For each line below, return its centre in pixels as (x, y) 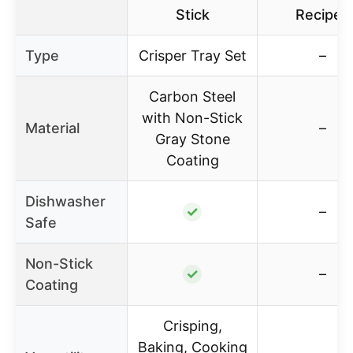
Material (52, 128)
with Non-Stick (192, 117)
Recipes (322, 14)
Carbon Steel (192, 96)
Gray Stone (192, 139)
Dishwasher (65, 201)
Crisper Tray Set (192, 55)
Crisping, (192, 325)
